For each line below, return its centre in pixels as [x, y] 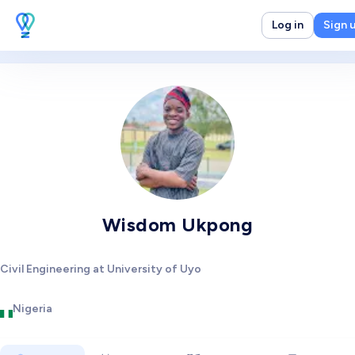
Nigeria [32, 309]
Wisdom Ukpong [177, 225]
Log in [288, 25]
